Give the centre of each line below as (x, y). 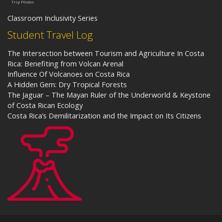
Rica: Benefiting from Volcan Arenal (65, 63)
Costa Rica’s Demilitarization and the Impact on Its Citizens (104, 115)
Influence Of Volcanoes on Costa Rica (69, 74)
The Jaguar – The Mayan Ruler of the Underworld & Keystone (109, 94)
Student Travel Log (50, 34)
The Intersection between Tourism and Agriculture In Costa (106, 53)
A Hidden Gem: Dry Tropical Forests (67, 84)
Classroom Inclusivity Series (53, 18)
